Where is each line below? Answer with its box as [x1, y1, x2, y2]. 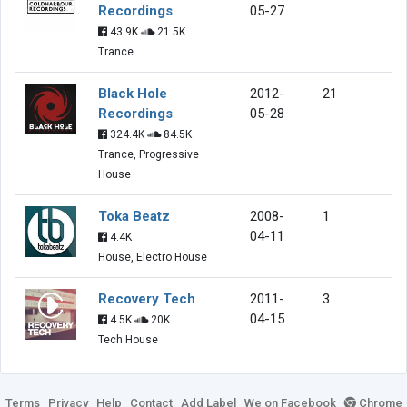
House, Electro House [98, 250, 207, 263]
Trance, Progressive [98, 147, 199, 161]
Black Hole [98, 84, 167, 102]
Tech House [98, 333, 158, 346]
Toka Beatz [98, 207, 170, 224]
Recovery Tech [98, 290, 195, 307]
